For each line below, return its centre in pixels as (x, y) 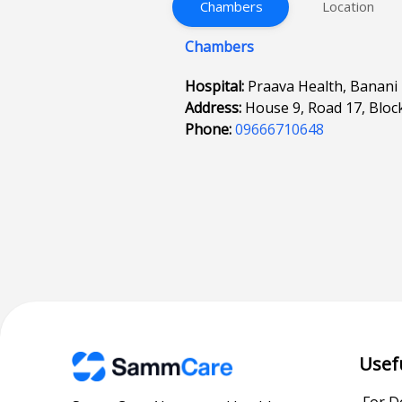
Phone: (210, 129)
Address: (215, 108)
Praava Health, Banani (323, 86)
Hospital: (217, 86)
